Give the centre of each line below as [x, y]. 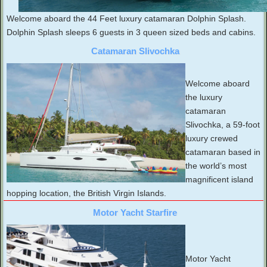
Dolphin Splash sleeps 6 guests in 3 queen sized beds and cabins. [131, 32]
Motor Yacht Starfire [135, 213]
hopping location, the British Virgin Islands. [86, 193]
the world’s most [216, 166]
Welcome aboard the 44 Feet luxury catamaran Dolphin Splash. [126, 19]
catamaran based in [223, 152]
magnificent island [219, 180]
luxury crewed [212, 139]
